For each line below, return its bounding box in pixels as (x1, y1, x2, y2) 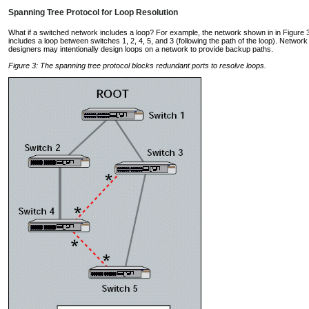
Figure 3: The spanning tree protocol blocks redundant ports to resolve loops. (8, 61, 266, 70)
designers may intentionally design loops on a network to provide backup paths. (8, 45, 273, 54)
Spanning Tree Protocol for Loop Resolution (8, 8, 178, 18)
